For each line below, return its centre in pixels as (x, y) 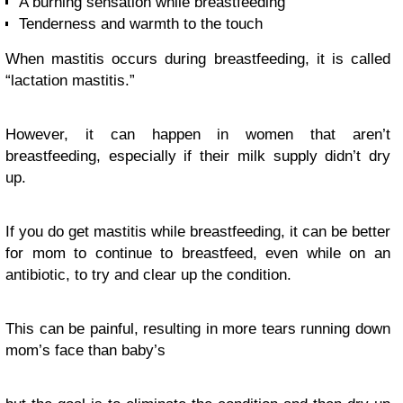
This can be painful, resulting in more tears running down (198, 329)
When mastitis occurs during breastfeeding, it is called (198, 59)
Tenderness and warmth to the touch (141, 24)
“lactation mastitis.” (70, 81)
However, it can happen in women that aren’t (198, 135)
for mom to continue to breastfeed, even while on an (198, 254)
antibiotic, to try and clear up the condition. (148, 275)
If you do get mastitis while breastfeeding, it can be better (198, 232)
